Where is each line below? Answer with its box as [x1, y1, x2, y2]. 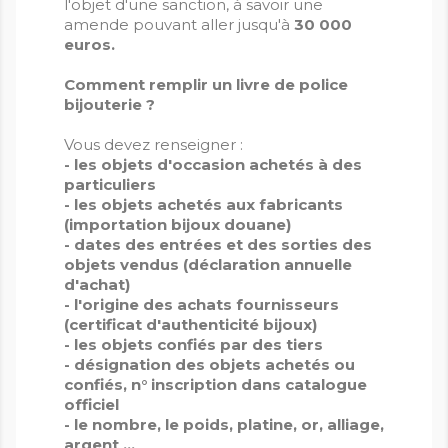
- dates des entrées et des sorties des [64, 235, 372, 255]
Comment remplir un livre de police [64, 75, 348, 95]
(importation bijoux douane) [64, 215, 291, 235]
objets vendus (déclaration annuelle [64, 255, 352, 275]
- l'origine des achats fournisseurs [64, 295, 339, 315]
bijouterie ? [64, 95, 155, 115]
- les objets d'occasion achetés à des [64, 155, 362, 175]
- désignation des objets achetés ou [64, 355, 355, 375]
